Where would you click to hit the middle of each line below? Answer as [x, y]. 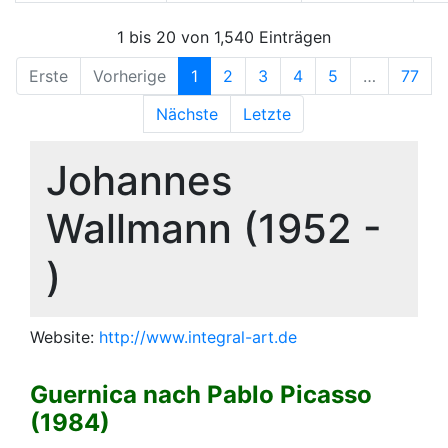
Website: [64, 336]
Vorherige [129, 75]
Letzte [267, 113]
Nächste [187, 113]
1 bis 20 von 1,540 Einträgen [224, 36]
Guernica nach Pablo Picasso [201, 394]
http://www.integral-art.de [198, 336]
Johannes [139, 180]
